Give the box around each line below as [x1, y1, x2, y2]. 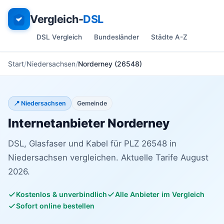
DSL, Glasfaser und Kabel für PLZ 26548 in [8, 138, 176, 148]
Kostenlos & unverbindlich [16, 190, 107, 198]
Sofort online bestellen [16, 201, 94, 210]
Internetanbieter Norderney [8, 116, 169, 130]
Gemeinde [77, 99, 107, 107]
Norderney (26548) [78, 59, 142, 68]
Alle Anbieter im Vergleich [115, 190, 204, 198]
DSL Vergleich [36, 33, 82, 41]
